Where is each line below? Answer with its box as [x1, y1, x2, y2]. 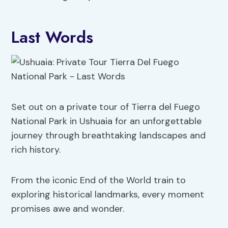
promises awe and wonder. [11, 202, 125, 215]
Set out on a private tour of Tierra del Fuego [11, 100, 201, 113]
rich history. [11, 143, 61, 156]
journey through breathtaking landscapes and [11, 129, 206, 141]
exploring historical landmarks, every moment [11, 188, 205, 201]
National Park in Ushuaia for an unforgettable [11, 115, 202, 127]
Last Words [11, 25, 94, 49]
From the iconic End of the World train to [11, 174, 186, 186]
